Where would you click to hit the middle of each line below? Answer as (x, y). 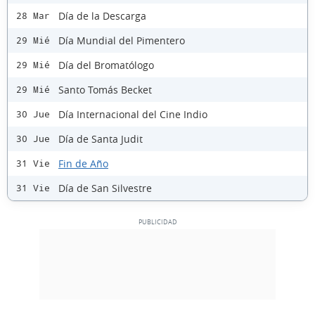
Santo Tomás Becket (105, 89)
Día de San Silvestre (105, 188)
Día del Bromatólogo (106, 65)
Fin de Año (83, 163)
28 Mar (33, 16)
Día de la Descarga (102, 15)
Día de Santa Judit (101, 139)
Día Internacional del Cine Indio (133, 114)
